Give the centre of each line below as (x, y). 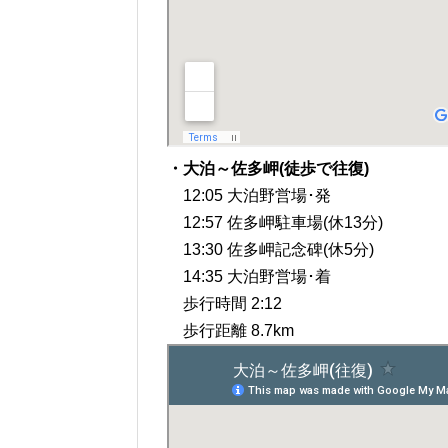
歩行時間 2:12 (224, 304)
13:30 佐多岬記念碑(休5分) (270, 250)
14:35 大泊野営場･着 (249, 277)
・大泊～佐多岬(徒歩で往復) (268, 169)
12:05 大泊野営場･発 (249, 196)
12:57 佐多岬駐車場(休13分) (275, 223)
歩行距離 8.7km (230, 331)
